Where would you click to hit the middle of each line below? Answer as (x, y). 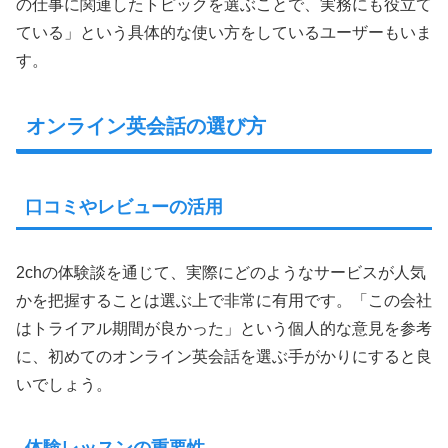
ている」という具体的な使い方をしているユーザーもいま (224, 33)
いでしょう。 (64, 384)
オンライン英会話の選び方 (146, 126)
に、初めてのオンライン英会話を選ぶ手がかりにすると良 (224, 356)
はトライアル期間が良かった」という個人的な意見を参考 (224, 328)
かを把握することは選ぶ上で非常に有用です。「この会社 (224, 300)
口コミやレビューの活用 (124, 206)
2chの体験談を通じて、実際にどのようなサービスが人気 (221, 272)
